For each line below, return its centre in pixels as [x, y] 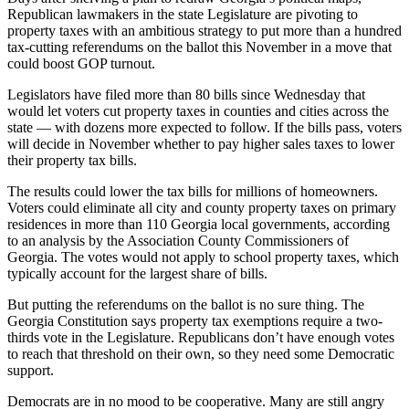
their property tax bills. [72, 161]
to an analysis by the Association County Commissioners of [178, 241]
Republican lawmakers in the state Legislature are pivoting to [183, 15]
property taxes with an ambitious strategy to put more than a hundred [204, 31]
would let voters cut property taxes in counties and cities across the [198, 111]
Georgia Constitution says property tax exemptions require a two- [195, 321]
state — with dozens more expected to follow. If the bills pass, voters [204, 128]
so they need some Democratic [306, 354]
